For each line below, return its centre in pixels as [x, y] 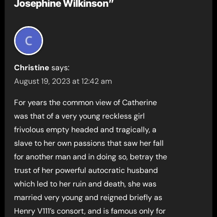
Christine [32, 68]
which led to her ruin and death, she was [85, 184]
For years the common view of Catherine [86, 103]
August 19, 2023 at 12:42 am [63, 81]
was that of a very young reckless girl [80, 116]
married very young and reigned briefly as [88, 198]
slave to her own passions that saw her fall [89, 143]
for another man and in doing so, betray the [91, 157]
